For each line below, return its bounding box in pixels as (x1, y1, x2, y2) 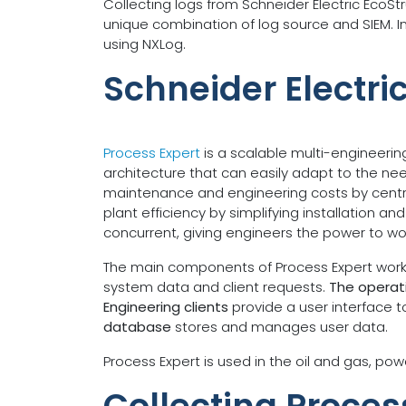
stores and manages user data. (171, 317, 388, 336)
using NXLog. (103, 34, 186, 53)
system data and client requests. (103, 277, 329, 296)
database (103, 317, 171, 336)
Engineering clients (103, 297, 228, 316)
